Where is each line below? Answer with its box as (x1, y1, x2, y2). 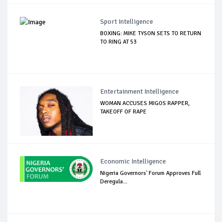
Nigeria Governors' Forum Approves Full (100, 169, 201, 177)
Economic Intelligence (100, 157, 166, 166)
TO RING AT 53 (100, 38, 137, 46)
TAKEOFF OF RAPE (100, 108, 147, 115)
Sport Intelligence (100, 17, 154, 26)
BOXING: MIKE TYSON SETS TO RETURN (100, 29, 202, 37)
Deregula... (100, 177, 128, 185)
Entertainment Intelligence (100, 87, 179, 96)
